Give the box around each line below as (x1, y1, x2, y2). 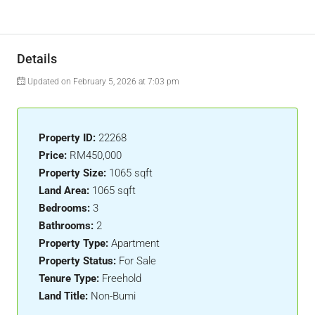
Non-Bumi (91, 290, 136, 302)
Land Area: (39, 184, 89, 197)
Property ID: (39, 131, 96, 144)
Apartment (111, 237, 160, 250)
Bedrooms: (39, 202, 90, 214)
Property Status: (39, 255, 116, 267)
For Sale (119, 255, 156, 267)
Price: (39, 149, 67, 162)
